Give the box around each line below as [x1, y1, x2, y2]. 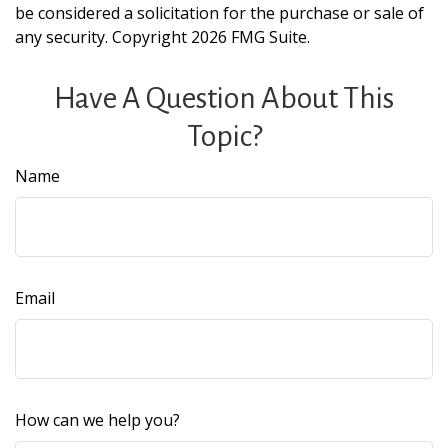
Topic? [186, 120, 262, 152]
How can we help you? [15, 409, 180, 431]
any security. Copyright [15, 26, 191, 48]
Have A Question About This [54, 82, 394, 114]
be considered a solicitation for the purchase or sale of [15, 2, 424, 24]
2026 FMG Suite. [191, 26, 310, 48]
